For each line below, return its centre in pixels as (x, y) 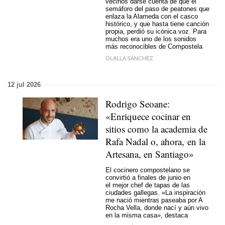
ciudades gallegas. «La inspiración (155, 193)
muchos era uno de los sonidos (151, 39)
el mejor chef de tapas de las (148, 185)
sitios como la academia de (156, 129)
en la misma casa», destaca (147, 215)
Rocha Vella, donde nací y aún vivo (157, 208)
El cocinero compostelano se (148, 170)
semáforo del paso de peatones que (157, 9)
